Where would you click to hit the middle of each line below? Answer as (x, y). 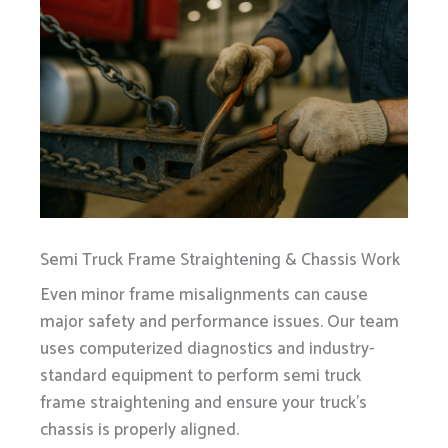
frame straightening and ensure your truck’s (203, 403)
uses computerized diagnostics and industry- (207, 349)
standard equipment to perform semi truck (200, 376)
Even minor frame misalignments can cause (204, 295)
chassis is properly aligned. (139, 430)
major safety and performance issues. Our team (219, 322)
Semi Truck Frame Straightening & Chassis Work (220, 260)
